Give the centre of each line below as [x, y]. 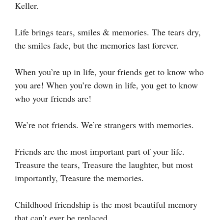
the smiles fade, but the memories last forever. [97, 45]
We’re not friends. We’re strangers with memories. [104, 124]
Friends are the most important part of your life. [100, 151]
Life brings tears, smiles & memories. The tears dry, [108, 32]
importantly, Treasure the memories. [79, 178]
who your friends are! [53, 98]
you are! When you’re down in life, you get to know [106, 85]
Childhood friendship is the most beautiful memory [106, 204]
